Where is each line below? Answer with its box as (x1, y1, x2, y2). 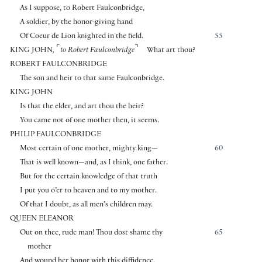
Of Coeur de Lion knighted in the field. (19, 33, 143, 42)
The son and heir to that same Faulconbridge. (19, 75, 164, 84)
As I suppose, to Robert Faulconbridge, (19, 5, 144, 13)
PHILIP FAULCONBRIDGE (10, 131, 101, 140)
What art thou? (147, 47, 196, 56)
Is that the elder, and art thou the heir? (19, 103, 144, 112)
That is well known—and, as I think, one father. (19, 159, 168, 168)
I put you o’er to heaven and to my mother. (19, 187, 157, 196)
